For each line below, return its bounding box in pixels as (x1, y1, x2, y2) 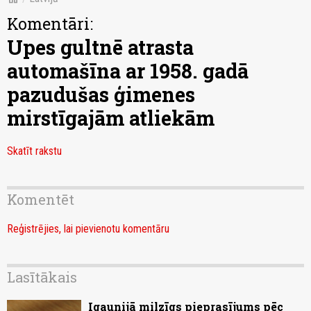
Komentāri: (7, 13, 93, 35)
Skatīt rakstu (7, 144, 62, 158)
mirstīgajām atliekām (7, 105, 215, 132)
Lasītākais (7, 268, 77, 287)
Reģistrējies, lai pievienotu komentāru (7, 222, 169, 236)
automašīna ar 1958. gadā (7, 58, 249, 85)
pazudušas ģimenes (7, 81, 195, 108)
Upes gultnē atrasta (7, 34, 194, 61)
